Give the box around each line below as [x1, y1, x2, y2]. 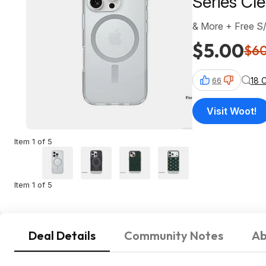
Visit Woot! [207, 105, 256, 117]
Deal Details [28, 228, 96, 243]
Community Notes [124, 228, 223, 243]
